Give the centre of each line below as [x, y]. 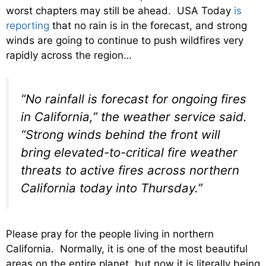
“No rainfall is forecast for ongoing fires [134, 99]
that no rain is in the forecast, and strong [148, 26]
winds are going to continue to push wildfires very [125, 41]
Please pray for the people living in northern [110, 234]
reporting [28, 26]
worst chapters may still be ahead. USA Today [120, 11]
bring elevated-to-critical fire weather [129, 152]
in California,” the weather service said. [134, 116]
